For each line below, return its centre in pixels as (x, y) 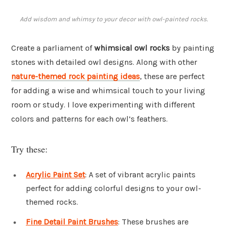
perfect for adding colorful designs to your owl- (113, 188)
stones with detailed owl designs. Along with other (104, 62)
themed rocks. (52, 202)
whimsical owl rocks (132, 48)
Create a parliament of (53, 48)
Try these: (29, 149)
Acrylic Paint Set (55, 174)
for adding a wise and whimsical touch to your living (108, 91)
